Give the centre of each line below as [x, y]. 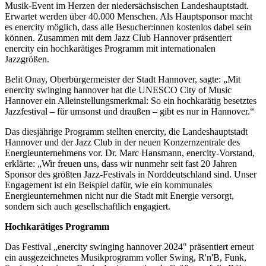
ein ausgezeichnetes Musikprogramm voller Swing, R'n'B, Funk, [126, 257]
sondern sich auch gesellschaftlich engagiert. [88, 206]
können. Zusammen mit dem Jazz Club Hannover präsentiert [118, 37]
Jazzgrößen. [27, 59]
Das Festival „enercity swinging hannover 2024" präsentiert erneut [129, 246]
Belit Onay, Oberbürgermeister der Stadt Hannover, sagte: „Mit [123, 79]
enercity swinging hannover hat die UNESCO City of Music [118, 90]
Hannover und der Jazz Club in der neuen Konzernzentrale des [122, 142]
